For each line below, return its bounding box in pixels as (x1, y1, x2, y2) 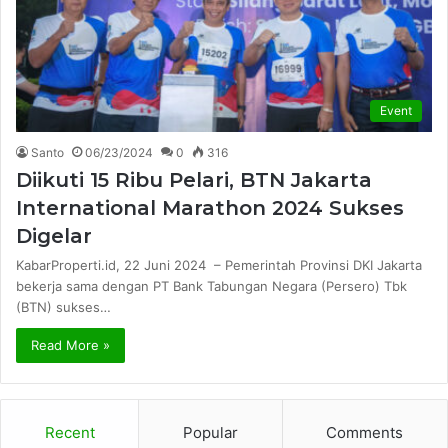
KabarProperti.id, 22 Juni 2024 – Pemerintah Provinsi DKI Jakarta (16, 256, 422, 273)
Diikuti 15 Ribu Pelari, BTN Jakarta (16, 167, 372, 192)
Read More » (31, 336, 110, 353)
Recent (44, 422, 95, 442)
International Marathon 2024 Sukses (16, 195, 404, 220)
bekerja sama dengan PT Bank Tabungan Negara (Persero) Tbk (16, 277, 407, 294)
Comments (326, 422, 404, 442)
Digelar (16, 223, 92, 248)
